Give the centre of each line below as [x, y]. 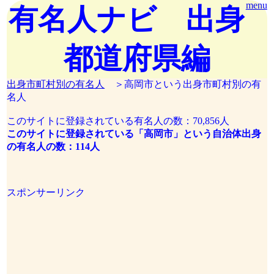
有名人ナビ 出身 [126, 19]
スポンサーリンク [46, 192]
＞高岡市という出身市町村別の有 [183, 84]
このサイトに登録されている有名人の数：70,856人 [118, 121]
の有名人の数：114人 [54, 146]
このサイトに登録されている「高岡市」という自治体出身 [134, 134]
